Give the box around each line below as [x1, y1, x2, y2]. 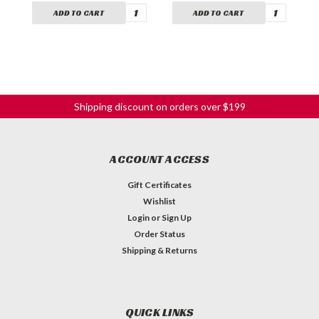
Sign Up [162, 211, 192, 223]
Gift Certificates [127, 179, 192, 190]
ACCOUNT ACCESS [110, 151, 209, 167]
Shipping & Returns [122, 244, 197, 256]
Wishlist [143, 195, 176, 206]
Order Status [134, 228, 185, 239]
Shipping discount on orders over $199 [73, 100, 246, 113]
